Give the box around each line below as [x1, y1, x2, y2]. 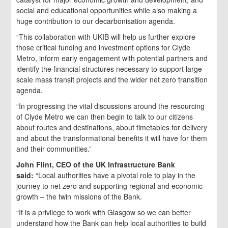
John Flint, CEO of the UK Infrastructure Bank [16, 159, 176, 170]
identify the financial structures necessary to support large [16, 64, 203, 74]
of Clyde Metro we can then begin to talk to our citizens [16, 111, 193, 122]
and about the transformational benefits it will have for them [16, 133, 208, 144]
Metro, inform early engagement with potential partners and [16, 53, 208, 64]
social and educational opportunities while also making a [16, 5, 197, 16]
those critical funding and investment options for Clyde [16, 42, 191, 53]
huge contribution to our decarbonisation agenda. [16, 16, 178, 26]
